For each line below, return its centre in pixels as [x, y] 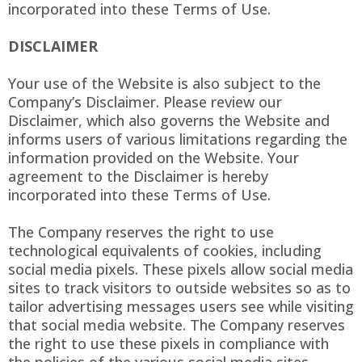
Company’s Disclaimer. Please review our [145, 102]
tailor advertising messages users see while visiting [181, 307]
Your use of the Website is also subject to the [164, 84]
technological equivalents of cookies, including [165, 251]
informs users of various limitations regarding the [178, 139]
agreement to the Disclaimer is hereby [138, 177]
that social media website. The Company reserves [177, 325]
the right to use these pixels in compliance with [168, 344]
